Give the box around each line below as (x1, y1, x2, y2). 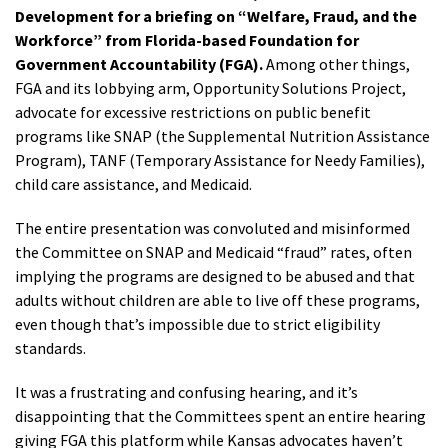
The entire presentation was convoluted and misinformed (15, 218, 410, 239)
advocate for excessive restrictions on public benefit (15, 102, 371, 123)
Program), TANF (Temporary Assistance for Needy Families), (15, 150, 425, 171)
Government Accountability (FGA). (15, 54, 263, 75)
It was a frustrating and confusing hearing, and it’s (15, 382, 358, 403)
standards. (15, 338, 86, 359)
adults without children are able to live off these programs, (15, 290, 420, 311)
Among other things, (263, 54, 410, 75)
